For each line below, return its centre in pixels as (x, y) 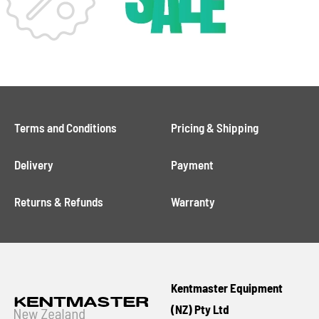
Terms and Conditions (66, 127)
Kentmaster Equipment (227, 288)
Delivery (34, 164)
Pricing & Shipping (215, 127)
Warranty (193, 202)
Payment (192, 164)
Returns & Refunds (59, 202)
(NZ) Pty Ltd (200, 309)
